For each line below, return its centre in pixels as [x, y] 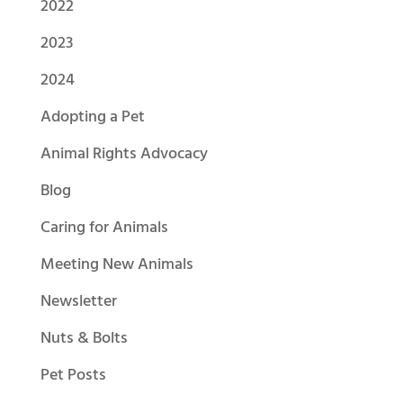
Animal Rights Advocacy [124, 155]
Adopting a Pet [92, 118]
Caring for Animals [104, 228]
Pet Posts [73, 376]
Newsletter [78, 302]
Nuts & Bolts [84, 339]
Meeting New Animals [116, 265]
